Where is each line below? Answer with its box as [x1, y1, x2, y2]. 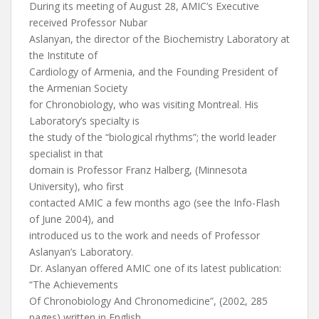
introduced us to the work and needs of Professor [29, 229, 260, 242]
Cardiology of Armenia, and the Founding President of [29, 65, 278, 78]
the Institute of [29, 48, 98, 62]
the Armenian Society [29, 81, 127, 95]
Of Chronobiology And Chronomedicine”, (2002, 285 [29, 294, 268, 308]
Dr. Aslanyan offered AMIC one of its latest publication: [29, 261, 281, 275]
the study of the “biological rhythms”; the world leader [29, 130, 276, 144]
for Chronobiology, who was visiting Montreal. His [29, 98, 258, 111]
